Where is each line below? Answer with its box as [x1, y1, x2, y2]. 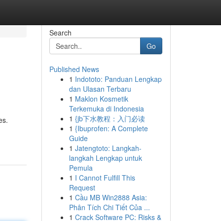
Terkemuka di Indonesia [69, 104, 144, 113]
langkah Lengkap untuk [69, 153, 142, 163]
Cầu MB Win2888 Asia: [74, 192, 147, 202]
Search [49, 28, 72, 37]
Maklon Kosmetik [74, 94, 128, 104]
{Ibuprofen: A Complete [74, 123, 148, 133]
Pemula [69, 163, 93, 173]
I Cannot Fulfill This [74, 173, 135, 183]
